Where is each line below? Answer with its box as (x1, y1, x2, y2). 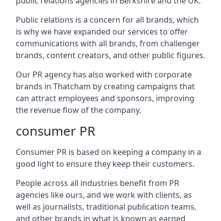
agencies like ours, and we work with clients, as (16, 189, 192, 200)
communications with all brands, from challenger (16, 38, 200, 49)
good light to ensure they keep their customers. (16, 158, 194, 169)
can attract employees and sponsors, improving (16, 93, 194, 104)
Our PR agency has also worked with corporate (16, 69, 192, 80)
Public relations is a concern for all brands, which (16, 14, 199, 25)
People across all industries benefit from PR (16, 178, 179, 188)
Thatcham (53, 81, 91, 92)
